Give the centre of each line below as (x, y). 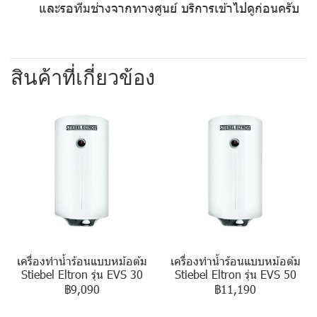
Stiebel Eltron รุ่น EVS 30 (82, 274)
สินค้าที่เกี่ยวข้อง (83, 77)
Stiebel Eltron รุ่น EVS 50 (235, 274)
